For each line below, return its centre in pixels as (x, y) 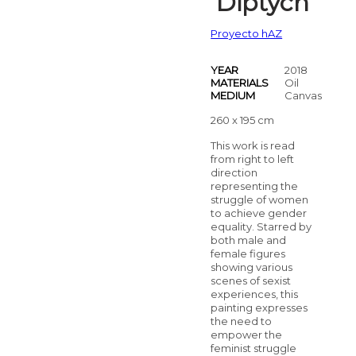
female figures (248, 254)
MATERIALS (240, 83)
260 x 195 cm (243, 120)
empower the (247, 335)
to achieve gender (259, 213)
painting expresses (259, 308)
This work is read (253, 146)
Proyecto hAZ (247, 34)
